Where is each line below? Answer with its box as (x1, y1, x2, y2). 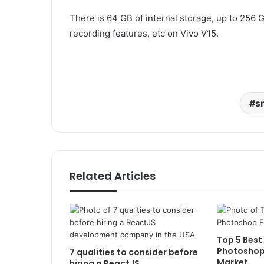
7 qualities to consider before (70, 246, 198, 259)
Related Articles (70, 169, 156, 184)
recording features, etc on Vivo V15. (70, 28, 219, 39)
